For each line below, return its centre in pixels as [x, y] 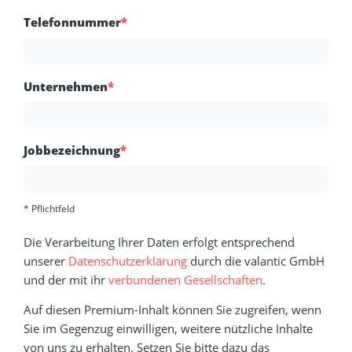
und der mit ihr [66, 279]
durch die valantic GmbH [256, 260]
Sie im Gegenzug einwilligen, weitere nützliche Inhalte [168, 329]
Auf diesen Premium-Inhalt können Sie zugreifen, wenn [172, 310]
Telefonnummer [72, 22]
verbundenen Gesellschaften [185, 279]
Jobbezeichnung [72, 150]
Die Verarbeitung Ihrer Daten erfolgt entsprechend [159, 242]
